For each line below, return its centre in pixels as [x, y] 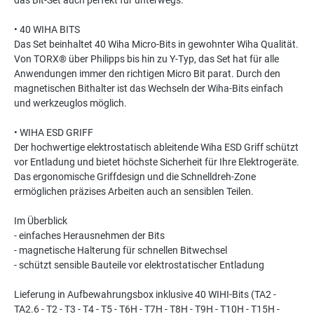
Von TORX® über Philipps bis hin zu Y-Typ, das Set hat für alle [146, 59]
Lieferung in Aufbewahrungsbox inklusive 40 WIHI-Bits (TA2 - [145, 295]
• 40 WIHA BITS [47, 30]
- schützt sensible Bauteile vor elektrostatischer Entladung [139, 265]
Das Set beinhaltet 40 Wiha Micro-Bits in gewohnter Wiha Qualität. [156, 45]
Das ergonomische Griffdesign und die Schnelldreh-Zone [135, 177]
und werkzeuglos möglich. [70, 103]
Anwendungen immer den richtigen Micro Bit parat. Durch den [147, 74]
